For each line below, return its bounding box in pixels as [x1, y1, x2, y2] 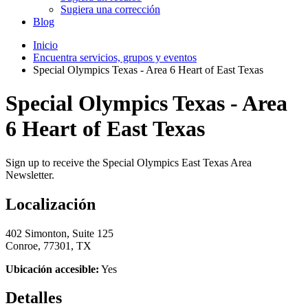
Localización [5, 195, 96, 213]
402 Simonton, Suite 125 [5, 227, 113, 239]
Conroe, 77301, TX [5, 239, 91, 252]
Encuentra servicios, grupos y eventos [33, 51, 197, 63]
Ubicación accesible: [5, 263, 99, 275]
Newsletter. [5, 168, 57, 181]
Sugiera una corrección [60, 3, 160, 15]
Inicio [33, 38, 58, 51]
